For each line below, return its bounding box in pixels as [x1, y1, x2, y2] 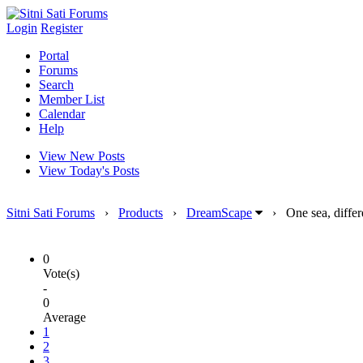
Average [43, 310, 86, 324]
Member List [39, 92, 105, 106]
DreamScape [186, 206, 252, 220]
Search [39, 78, 74, 92]
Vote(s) [43, 267, 79, 280]
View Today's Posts [39, 164, 139, 177]
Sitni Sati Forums [6, 206, 95, 220]
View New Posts [39, 149, 125, 163]
